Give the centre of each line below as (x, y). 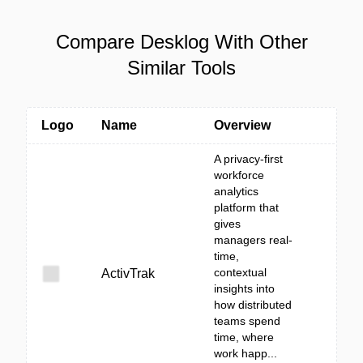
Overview (242, 125)
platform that (246, 207)
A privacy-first (248, 159)
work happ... (246, 353)
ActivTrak (128, 273)
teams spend (247, 321)
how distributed (253, 305)
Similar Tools (181, 68)
